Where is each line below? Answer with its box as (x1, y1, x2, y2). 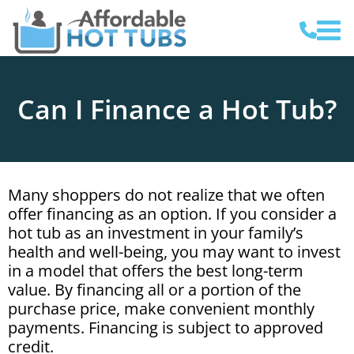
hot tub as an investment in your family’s (8, 222, 303, 243)
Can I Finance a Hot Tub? (17, 91, 337, 127)
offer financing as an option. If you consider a (8, 203, 337, 224)
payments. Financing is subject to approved (8, 317, 323, 338)
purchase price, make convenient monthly (8, 298, 314, 319)
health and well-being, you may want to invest (8, 241, 341, 262)
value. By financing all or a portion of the (8, 279, 301, 300)
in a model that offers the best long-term (8, 260, 303, 281)
